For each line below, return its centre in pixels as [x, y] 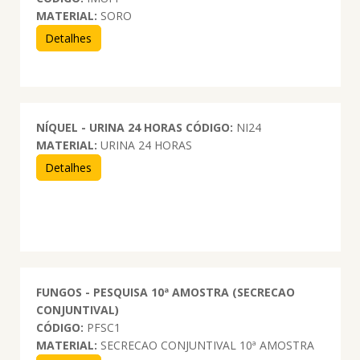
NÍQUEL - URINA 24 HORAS [109, 127]
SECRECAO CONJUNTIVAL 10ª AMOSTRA [205, 345]
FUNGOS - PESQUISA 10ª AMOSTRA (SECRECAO [165, 292]
